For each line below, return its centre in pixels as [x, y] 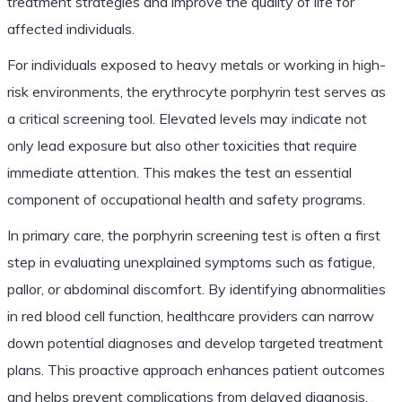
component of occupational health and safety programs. [186, 199]
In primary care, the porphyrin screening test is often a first [193, 235]
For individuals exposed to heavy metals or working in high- [196, 64]
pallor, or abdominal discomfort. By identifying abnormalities [196, 288]
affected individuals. [70, 28]
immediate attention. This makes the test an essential [179, 172]
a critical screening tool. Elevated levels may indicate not [187, 118]
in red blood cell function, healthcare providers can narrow [190, 315]
